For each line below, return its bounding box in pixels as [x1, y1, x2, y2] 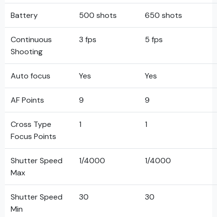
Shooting [11, 46, 43, 57]
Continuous [11, 34, 52, 45]
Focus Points [11, 131, 56, 141]
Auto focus [11, 71, 50, 81]
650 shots [145, 10, 182, 20]
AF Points [11, 95, 44, 105]
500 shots [79, 10, 117, 20]
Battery [11, 10, 38, 20]
